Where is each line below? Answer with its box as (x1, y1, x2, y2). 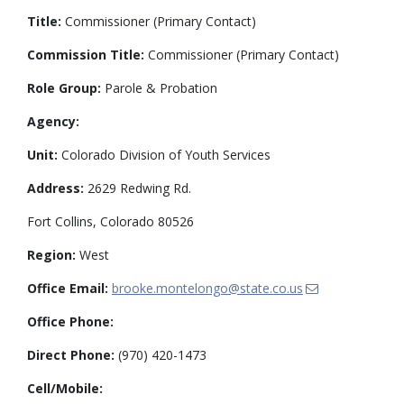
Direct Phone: (27, 345, 115, 363)
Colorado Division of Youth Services (58, 145, 271, 163)
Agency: (27, 112, 79, 130)
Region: (27, 245, 76, 263)
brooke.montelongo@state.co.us (112, 279, 303, 297)
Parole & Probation (101, 78, 217, 96)
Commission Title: (27, 45, 144, 63)
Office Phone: (27, 312, 114, 330)
